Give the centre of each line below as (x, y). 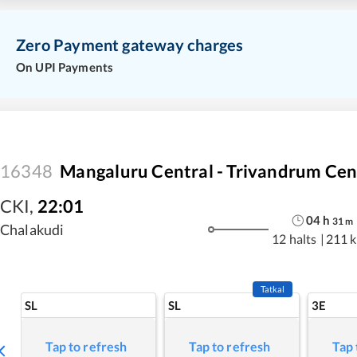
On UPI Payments (65, 67)
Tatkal (273, 288)
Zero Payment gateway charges (130, 45)
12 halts (294, 239)
